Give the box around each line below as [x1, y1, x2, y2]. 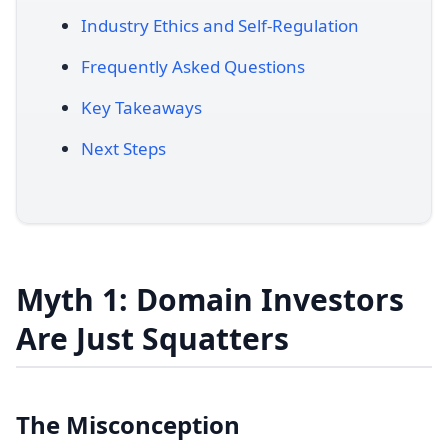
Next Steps [81, 137, 166, 160]
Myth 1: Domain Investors [16, 279, 404, 320]
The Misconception [16, 408, 240, 441]
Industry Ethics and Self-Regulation [81, 14, 359, 37]
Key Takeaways [81, 96, 202, 119]
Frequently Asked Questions [81, 55, 305, 78]
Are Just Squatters [16, 318, 289, 359]
